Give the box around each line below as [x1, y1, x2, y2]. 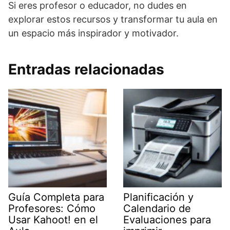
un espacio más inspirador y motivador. [8, 28, 179, 39]
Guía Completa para [8, 191, 104, 204]
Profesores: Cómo [8, 202, 95, 215]
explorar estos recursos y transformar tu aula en [8, 14, 218, 25]
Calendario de [123, 202, 191, 215]
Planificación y [123, 191, 194, 204]
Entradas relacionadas [8, 61, 164, 79]
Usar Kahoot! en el [8, 214, 98, 226]
